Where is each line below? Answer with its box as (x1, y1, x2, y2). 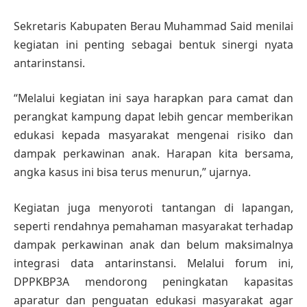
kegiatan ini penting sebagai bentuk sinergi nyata (14, 36, 293, 52)
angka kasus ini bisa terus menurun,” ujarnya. (14, 164, 251, 180)
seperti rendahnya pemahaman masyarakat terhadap (14, 218, 293, 234)
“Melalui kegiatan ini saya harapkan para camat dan (14, 90, 293, 106)
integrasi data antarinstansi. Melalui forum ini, (14, 255, 293, 271)
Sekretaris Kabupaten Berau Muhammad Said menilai (14, 18, 293, 34)
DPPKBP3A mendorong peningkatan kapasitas (14, 273, 293, 289)
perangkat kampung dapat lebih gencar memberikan (14, 109, 293, 125)
